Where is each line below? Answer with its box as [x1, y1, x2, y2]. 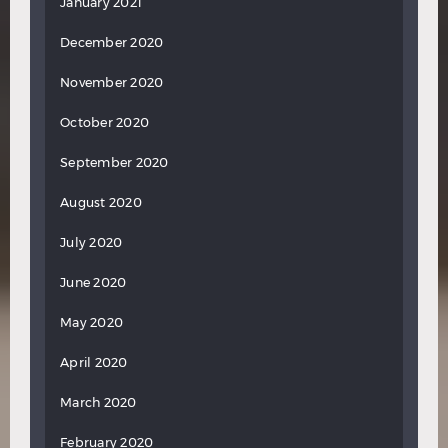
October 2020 [60, 115, 149, 130]
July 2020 [60, 235, 123, 250]
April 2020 [60, 355, 128, 370]
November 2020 [60, 75, 164, 90]
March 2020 [60, 395, 137, 410]
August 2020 [60, 195, 142, 210]
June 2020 [60, 275, 127, 290]
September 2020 [60, 155, 169, 170]
